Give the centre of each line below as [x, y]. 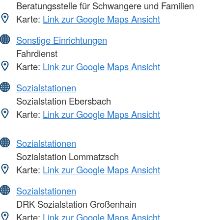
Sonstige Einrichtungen [62, 40]
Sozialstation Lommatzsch [66, 156]
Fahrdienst [36, 53]
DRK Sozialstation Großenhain [75, 204]
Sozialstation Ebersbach [62, 101]
